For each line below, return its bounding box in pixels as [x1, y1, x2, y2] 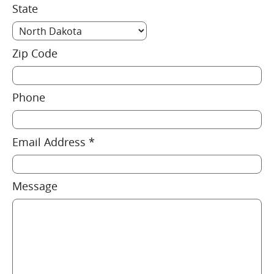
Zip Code [12, 45, 57, 61]
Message [12, 179, 57, 193]
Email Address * [12, 134, 95, 149]
